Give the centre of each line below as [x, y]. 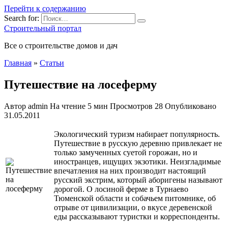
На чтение [68, 106]
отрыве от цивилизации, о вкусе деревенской [133, 207]
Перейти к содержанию [45, 8]
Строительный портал [43, 28]
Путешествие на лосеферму [80, 84]
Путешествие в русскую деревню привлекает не [138, 143]
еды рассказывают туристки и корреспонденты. [137, 216]
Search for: [22, 18]
